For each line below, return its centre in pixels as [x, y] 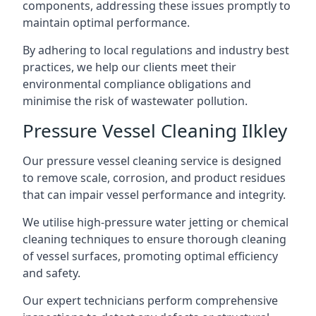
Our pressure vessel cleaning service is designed [152, 160]
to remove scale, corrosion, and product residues [154, 177]
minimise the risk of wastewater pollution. [135, 101]
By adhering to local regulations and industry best [156, 50]
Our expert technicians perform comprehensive [150, 300]
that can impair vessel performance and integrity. [154, 194]
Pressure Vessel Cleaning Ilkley [155, 130]
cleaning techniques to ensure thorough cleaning [154, 239]
